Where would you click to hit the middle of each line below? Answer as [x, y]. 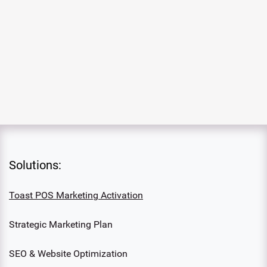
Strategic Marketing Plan [61, 225]
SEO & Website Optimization [68, 254]
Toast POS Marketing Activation [76, 195]
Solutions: [35, 165]
